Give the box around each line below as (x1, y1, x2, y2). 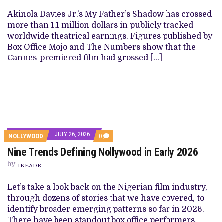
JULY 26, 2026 (55, 130, 90, 138)
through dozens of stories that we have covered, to (7, 194, 204, 203)
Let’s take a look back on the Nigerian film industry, (7, 183, 207, 192)
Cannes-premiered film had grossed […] (7, 54, 162, 63)
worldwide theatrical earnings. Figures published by (7, 32, 212, 41)
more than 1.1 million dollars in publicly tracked (7, 21, 193, 30)
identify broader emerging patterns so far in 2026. (7, 205, 206, 214)
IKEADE (18, 163, 41, 169)
